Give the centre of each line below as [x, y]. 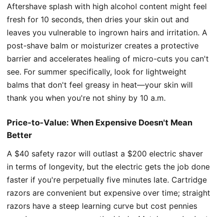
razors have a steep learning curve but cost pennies [102, 206]
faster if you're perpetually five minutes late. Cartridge [107, 179]
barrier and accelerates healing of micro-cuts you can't [108, 58]
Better [19, 135]
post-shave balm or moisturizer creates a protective [103, 45]
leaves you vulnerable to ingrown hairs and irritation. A [107, 32]
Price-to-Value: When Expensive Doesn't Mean [100, 122]
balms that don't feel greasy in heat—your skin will [100, 85]
